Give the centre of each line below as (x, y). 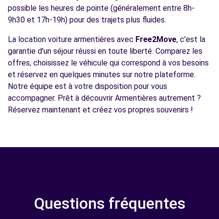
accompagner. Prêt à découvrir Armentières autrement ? (104, 98)
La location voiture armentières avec (72, 39)
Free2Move (156, 39)
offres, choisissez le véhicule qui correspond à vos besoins (108, 63)
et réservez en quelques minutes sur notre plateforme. (102, 75)
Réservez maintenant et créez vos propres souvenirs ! (100, 110)
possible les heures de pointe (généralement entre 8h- (101, 8)
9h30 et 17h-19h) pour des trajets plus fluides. (87, 20)
